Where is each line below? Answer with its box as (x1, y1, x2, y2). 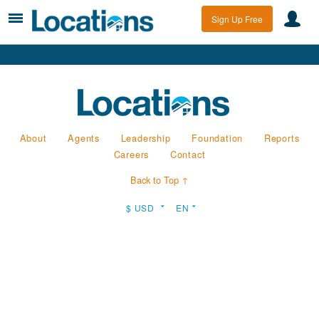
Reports (263, 130, 300, 145)
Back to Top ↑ (130, 172, 189, 187)
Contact (169, 147, 206, 161)
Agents (68, 130, 100, 145)
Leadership (120, 130, 171, 145)
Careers (113, 147, 150, 161)
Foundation (192, 130, 244, 145)
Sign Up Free (211, 13, 263, 25)
